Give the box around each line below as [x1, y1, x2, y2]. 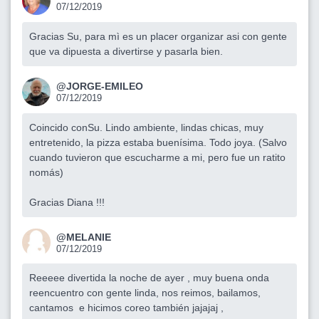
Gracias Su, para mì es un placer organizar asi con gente [29, 30, 287, 42]
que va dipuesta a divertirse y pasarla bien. [29, 45, 229, 57]
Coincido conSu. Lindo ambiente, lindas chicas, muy [29, 121, 263, 133]
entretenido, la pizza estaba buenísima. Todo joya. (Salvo [29, 136, 287, 148]
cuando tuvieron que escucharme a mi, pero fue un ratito [29, 151, 286, 163]
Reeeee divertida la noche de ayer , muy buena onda [29, 272, 269, 284]
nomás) [29, 166, 63, 178]
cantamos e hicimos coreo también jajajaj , [29, 302, 224, 314]
